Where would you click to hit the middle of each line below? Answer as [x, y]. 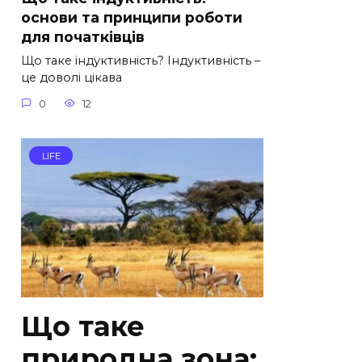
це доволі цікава [72, 78]
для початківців [83, 37]
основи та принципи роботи [132, 17]
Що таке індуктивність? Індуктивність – [141, 61]
